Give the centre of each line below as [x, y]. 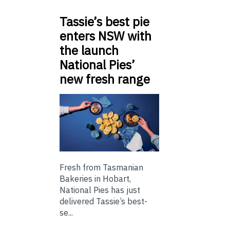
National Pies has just [100, 190]
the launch [89, 50]
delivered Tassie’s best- [103, 201]
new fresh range [105, 79]
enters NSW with [106, 36]
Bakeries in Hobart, [95, 178]
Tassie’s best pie [104, 21]
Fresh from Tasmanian [101, 167]
